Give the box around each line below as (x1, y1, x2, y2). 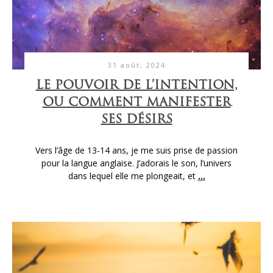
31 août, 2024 (107, 60, 166, 69)
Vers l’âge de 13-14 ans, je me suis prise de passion (35, 144, 238, 156)
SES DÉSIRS (101, 113, 172, 126)
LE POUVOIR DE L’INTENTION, (35, 79, 238, 92)
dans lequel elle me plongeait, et (68, 169, 198, 182)
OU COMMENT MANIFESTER (42, 96, 231, 109)
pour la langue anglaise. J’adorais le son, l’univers (41, 157, 232, 169)
